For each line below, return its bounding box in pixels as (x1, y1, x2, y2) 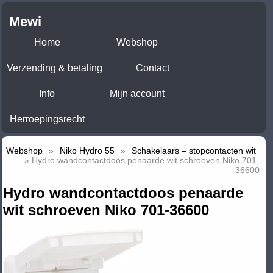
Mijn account (110, 88, 165, 99)
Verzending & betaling (7, 63, 102, 73)
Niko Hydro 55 (60, 146, 115, 156)
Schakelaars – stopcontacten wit (132, 146, 256, 156)
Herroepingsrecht (9, 114, 85, 124)
